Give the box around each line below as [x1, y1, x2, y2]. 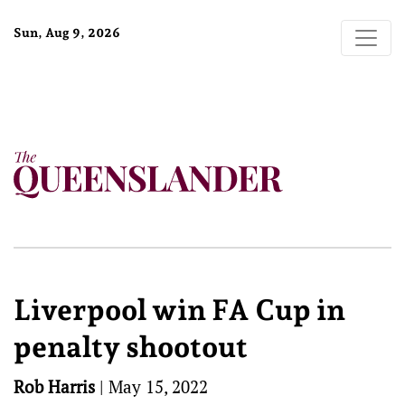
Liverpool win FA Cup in [14, 293, 345, 327]
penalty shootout [14, 330, 248, 364]
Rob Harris [14, 375, 95, 398]
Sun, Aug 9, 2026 [14, 25, 120, 40]
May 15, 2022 [108, 375, 208, 398]
